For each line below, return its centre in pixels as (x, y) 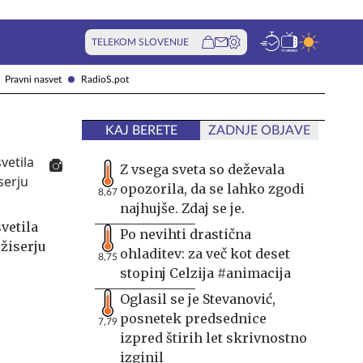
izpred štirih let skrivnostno (214, 338)
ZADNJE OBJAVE (259, 130)
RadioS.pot (105, 79)
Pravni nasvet (33, 79)
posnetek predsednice (193, 318)
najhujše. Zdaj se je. (182, 208)
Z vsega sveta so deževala (202, 169)
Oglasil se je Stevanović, (198, 299)
